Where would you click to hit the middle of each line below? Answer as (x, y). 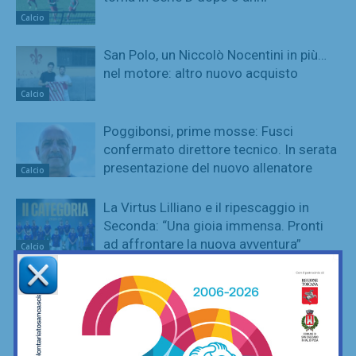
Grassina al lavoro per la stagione (203, 283)
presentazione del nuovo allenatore (208, 167)
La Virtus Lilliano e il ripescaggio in (206, 207)
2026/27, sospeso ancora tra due (203, 302)
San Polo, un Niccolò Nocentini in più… (215, 54)
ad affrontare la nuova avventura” (202, 244)
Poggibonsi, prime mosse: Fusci (198, 131)
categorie (132, 320)
